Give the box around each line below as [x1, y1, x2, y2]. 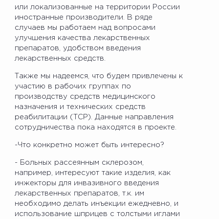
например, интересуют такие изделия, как [15, 169, 171, 176]
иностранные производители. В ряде [15, 14, 153, 21]
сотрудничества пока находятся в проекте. [15, 124, 176, 131]
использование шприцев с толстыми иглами [15, 210, 180, 217]
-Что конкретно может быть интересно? [15, 141, 164, 148]
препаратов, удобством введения [15, 44, 141, 51]
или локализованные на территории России [15, 3, 180, 10]
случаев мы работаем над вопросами [15, 24, 155, 31]
